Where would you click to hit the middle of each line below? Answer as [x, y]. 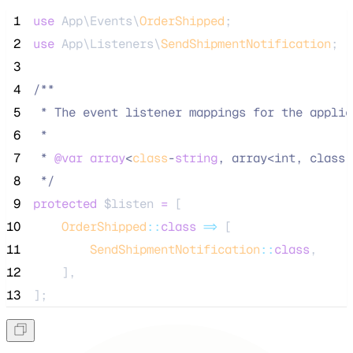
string [196, 158]
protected [65, 204]
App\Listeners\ [108, 44]
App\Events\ [97, 21]
